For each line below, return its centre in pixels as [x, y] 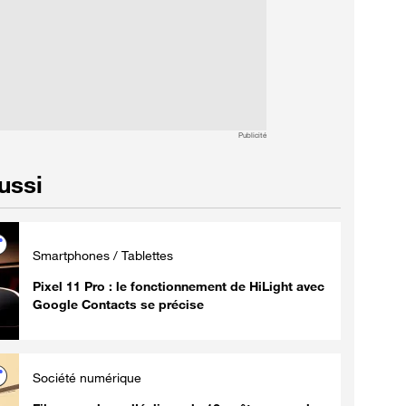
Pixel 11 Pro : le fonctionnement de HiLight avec [179, 285]
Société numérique [87, 377]
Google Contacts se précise [118, 304]
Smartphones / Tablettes [103, 255]
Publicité [252, 135]
